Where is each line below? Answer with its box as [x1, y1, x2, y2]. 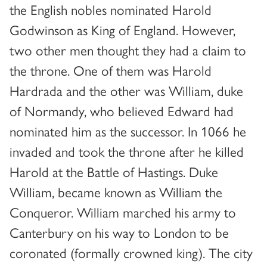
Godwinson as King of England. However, [10, 20, 235, 40]
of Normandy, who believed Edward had [10, 101, 234, 121]
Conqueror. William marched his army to [10, 202, 236, 222]
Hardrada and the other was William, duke [10, 80, 243, 101]
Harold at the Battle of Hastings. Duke [10, 162, 218, 182]
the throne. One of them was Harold [10, 60, 212, 80]
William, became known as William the [10, 182, 222, 202]
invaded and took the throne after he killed [10, 141, 244, 162]
